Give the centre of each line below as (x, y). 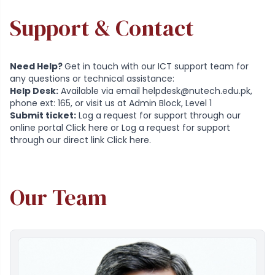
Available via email (100, 91)
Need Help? (37, 66)
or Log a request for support (169, 127)
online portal (38, 127)
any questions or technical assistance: (92, 78)
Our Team (58, 197)
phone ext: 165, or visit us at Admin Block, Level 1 (111, 103)
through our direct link (58, 140)
